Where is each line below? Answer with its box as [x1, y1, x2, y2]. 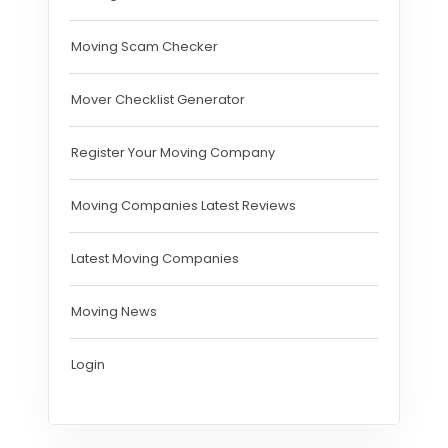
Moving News [71, 301, 157, 321]
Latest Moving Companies [71, 248, 239, 268]
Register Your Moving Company [71, 142, 275, 162]
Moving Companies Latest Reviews [71, 195, 296, 215]
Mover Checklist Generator [71, 89, 245, 109]
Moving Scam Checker [71, 36, 218, 56]
